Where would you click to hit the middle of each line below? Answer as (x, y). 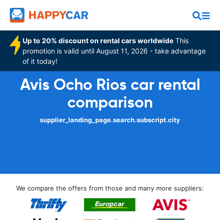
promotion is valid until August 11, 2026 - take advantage (114, 51)
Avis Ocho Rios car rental (110, 84)
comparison (110, 102)
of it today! (40, 61)
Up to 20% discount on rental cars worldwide (98, 41)
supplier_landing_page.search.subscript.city (110, 120)
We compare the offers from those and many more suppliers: (110, 188)
